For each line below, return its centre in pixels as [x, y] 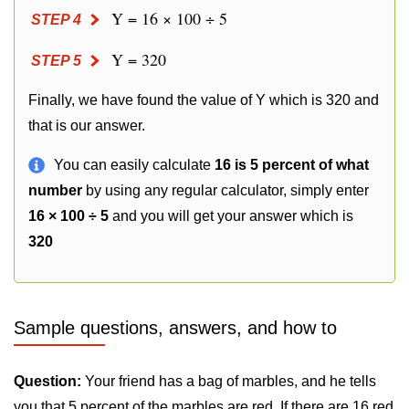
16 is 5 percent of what [292, 165]
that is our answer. [87, 126]
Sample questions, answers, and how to [175, 328]
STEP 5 [56, 61]
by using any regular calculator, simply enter [225, 190]
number [55, 190]
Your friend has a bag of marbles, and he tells [229, 381]
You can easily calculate [134, 165]
